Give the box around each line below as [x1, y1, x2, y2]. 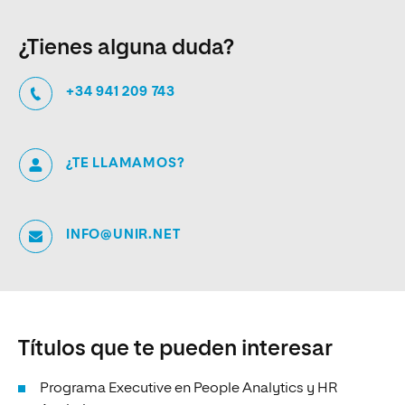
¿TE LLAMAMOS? [66, 155, 185, 170]
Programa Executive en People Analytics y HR [40, 381, 337, 396]
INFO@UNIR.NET [66, 227, 181, 241]
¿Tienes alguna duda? [19, 36, 234, 59]
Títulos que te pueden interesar [18, 337, 333, 360]
